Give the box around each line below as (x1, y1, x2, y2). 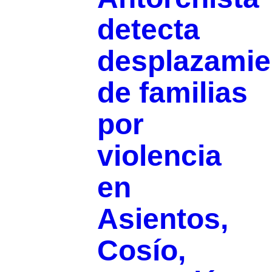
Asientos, (97, 203, 228, 236)
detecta (97, 13, 200, 46)
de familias (97, 76, 248, 109)
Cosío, (97, 234, 186, 267)
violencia (97, 140, 222, 172)
